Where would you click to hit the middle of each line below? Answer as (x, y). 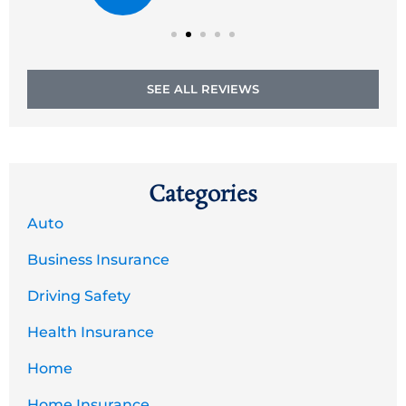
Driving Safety (79, 295)
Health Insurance (91, 332)
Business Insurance (98, 259)
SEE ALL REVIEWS (203, 88)
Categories (203, 195)
